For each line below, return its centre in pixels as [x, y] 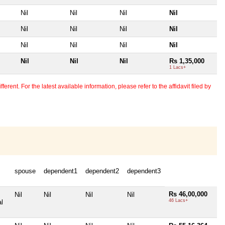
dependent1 [61, 171]
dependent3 [144, 171]
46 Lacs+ [178, 200]
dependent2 [102, 171]
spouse [25, 171]
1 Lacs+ [178, 68]
